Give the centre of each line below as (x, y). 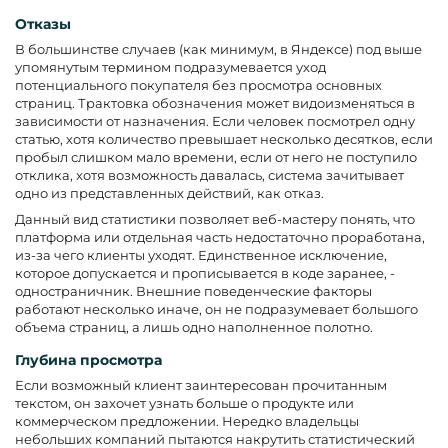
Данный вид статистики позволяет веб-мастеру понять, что (215, 218)
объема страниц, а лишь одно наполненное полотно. (194, 326)
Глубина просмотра (88, 359)
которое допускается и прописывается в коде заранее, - (205, 272)
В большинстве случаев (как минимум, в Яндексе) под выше (218, 48)
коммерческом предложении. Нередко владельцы (187, 420)
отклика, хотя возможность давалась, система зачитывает (209, 174)
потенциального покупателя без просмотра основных (198, 84)
